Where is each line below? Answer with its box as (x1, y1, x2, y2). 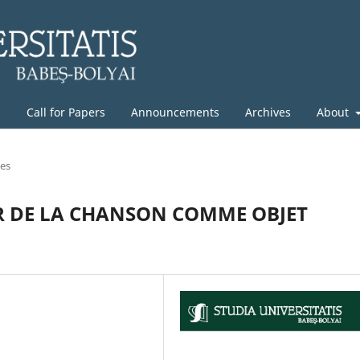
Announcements (131, 104, 219, 120)
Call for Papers (27, 104, 105, 120)
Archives (245, 104, 291, 120)
